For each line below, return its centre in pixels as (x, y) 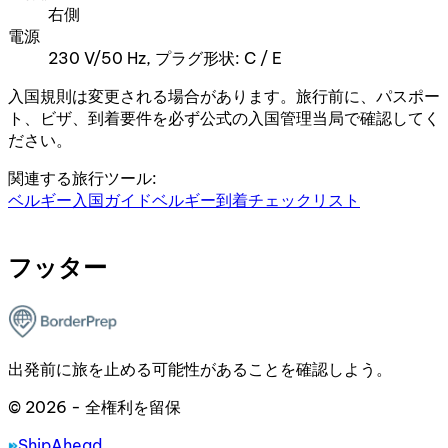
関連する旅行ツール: (82, 178)
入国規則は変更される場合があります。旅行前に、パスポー (224, 96)
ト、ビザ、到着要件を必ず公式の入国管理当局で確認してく (224, 118)
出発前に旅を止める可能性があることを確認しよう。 (200, 369)
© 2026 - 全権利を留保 (94, 407)
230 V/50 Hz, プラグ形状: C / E (165, 58)
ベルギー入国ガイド (80, 200)
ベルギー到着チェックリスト (256, 200)
